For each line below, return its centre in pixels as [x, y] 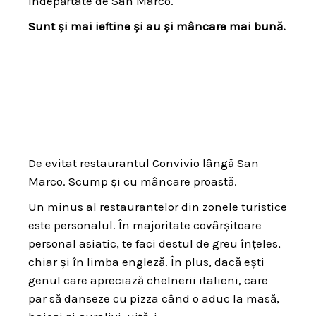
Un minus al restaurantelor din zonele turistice [158, 207]
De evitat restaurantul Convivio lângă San [144, 163]
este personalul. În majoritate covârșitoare [145, 225]
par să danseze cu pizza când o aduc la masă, [154, 299]
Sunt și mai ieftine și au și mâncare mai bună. [157, 26]
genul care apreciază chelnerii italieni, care [148, 280]
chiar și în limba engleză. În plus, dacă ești [146, 262]
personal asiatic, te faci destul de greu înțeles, [154, 244]
